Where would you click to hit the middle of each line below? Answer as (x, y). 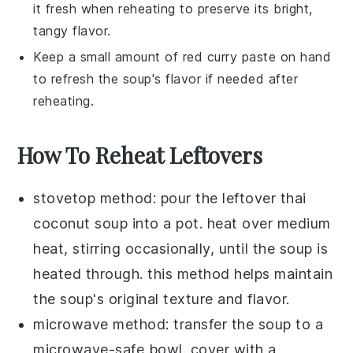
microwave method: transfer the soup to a (178, 324)
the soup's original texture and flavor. (162, 299)
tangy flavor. (72, 30)
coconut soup (81, 223)
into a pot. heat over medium (229, 223)
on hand (304, 56)
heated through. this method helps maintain (183, 273)
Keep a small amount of (108, 56)
